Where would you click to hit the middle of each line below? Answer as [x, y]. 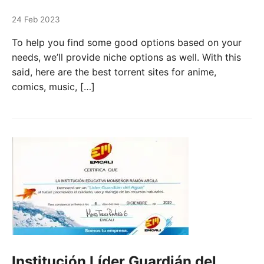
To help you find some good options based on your [127, 42]
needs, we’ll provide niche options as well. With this [126, 57]
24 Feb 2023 [36, 19]
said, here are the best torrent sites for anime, [114, 72]
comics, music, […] [53, 86]
